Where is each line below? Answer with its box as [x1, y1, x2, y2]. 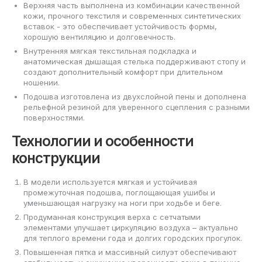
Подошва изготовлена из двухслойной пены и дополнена [23, 92, 246, 101]
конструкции [12, 149, 100, 167]
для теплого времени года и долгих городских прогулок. [23, 233, 242, 243]
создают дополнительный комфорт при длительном [23, 67, 223, 77]
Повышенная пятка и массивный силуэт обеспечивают [23, 247, 236, 257]
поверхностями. [23, 113, 85, 122]
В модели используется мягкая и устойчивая [23, 177, 197, 187]
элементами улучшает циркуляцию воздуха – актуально [23, 222, 238, 232]
